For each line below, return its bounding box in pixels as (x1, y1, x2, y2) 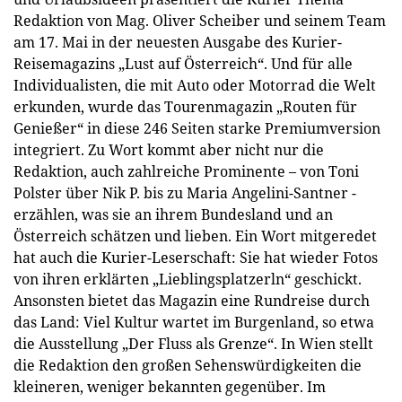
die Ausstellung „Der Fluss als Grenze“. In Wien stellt (13, 334, 373, 354)
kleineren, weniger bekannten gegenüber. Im (13, 377, 326, 397)
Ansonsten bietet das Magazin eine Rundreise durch (13, 291, 370, 310)
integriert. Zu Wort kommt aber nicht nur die (13, 140, 324, 160)
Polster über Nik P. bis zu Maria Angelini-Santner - (13, 183, 356, 203)
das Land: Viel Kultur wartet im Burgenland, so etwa (13, 312, 374, 332)
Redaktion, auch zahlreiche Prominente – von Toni (13, 162, 359, 181)
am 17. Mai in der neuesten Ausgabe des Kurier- (13, 32, 342, 52)
